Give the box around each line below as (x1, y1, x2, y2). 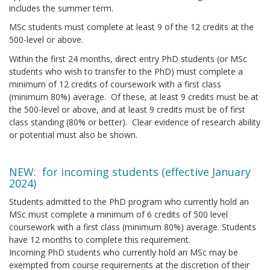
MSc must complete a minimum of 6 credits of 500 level (9, 209, 228, 221)
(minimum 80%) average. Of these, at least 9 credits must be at (9, 90, 259, 102)
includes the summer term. (9, 2, 113, 14)
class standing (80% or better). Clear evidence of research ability (9, 116, 260, 128)
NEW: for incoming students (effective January (9, 164, 251, 179)
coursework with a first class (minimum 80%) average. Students (9, 221, 256, 233)
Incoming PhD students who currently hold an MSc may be (9, 246, 238, 259)
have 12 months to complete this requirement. (9, 234, 190, 246)
